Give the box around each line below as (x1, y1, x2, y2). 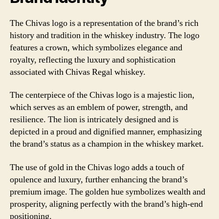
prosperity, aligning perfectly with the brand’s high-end (10, 198, 203, 210)
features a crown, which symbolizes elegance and (10, 42, 182, 53)
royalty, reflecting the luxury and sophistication (10, 54, 175, 66)
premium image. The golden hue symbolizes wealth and (10, 186, 205, 197)
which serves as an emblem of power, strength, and (10, 102, 188, 113)
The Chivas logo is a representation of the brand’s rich (10, 17, 198, 29)
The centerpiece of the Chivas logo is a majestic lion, (10, 89, 195, 101)
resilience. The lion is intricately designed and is (10, 114, 178, 125)
